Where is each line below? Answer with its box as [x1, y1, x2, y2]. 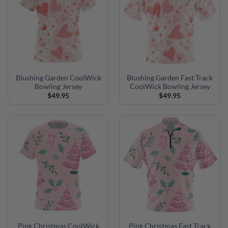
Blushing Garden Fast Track [127, 73, 213, 82]
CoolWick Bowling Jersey [129, 82, 210, 91]
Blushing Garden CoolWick [15, 73, 101, 82]
